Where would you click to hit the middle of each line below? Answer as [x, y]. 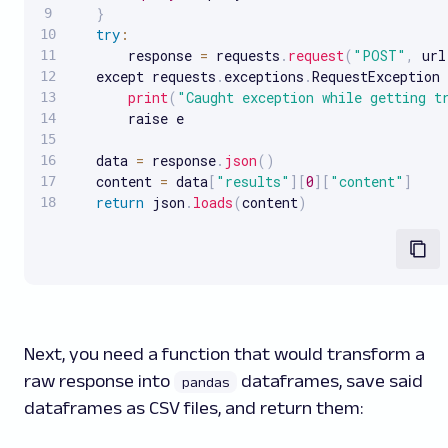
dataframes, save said [330, 380]
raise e [128, 118]
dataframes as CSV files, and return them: [193, 407]
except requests [144, 76]
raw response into [99, 380]
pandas [205, 381]
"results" [253, 181]
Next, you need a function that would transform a [224, 353]
